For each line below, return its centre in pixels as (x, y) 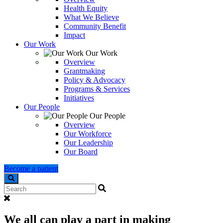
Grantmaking (84, 71)
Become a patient (31, 168)
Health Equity (86, 8)
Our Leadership (88, 142)
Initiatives (79, 98)
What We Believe (91, 17)
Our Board (81, 151)
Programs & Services (97, 89)
